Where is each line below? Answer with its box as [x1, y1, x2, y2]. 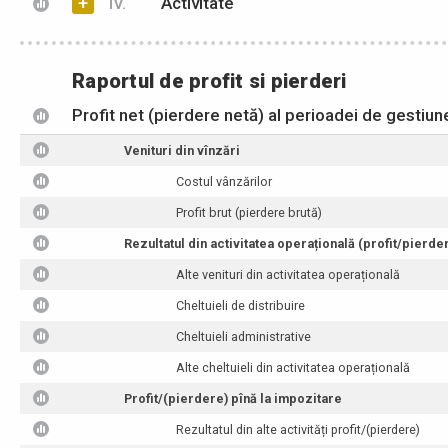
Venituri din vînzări [124, 143, 241, 158]
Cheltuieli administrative [176, 329, 312, 344]
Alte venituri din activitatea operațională [176, 267, 401, 282]
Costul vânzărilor [176, 174, 273, 189]
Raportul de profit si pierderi [72, 69, 347, 93]
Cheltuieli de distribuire [176, 298, 306, 313]
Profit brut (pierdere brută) [176, 205, 323, 220]
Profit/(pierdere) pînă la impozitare [124, 391, 343, 406]
